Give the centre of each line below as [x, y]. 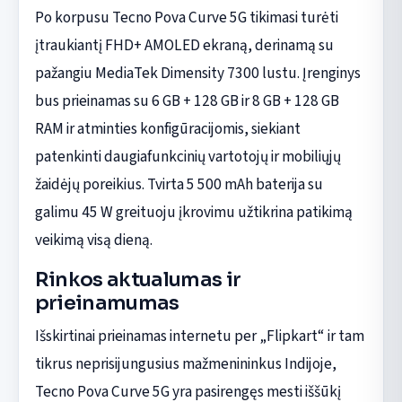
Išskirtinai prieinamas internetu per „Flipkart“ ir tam [199, 336]
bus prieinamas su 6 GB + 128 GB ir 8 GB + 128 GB [187, 100]
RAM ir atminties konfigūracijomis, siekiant [167, 128]
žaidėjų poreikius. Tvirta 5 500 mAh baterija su [179, 184]
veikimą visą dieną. [93, 240]
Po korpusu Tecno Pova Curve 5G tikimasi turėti [186, 17]
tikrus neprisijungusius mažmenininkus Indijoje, [185, 363]
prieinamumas [107, 302]
